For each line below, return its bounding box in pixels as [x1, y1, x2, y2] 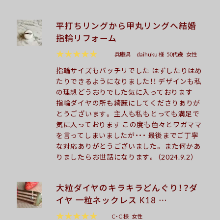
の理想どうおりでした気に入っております [56, 86, 196, 97]
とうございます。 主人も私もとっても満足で [56, 108, 200, 118]
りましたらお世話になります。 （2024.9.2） [56, 151, 198, 162]
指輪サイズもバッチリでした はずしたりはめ [56, 65, 202, 75]
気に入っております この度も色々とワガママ [56, 119, 202, 129]
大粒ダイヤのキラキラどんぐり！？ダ [56, 181, 198, 193]
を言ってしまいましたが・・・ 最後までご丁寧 [56, 130, 199, 140]
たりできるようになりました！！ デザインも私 [56, 76, 202, 86]
